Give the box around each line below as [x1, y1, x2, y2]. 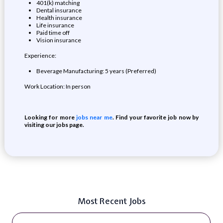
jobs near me [74, 113, 112, 121]
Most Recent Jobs [78, 195, 145, 207]
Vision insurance [36, 36, 81, 44]
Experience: [24, 52, 56, 59]
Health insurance [36, 14, 82, 21]
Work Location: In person [24, 83, 91, 90]
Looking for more [24, 113, 75, 121]
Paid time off [36, 29, 70, 36]
